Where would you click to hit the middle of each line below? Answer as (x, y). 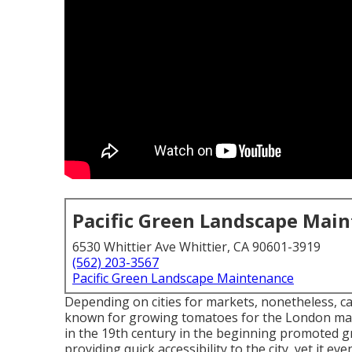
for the (262, 317)
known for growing (123, 317)
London (308, 317)
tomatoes (210, 317)
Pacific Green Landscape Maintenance (183, 278)
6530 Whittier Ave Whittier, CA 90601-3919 (196, 247)
